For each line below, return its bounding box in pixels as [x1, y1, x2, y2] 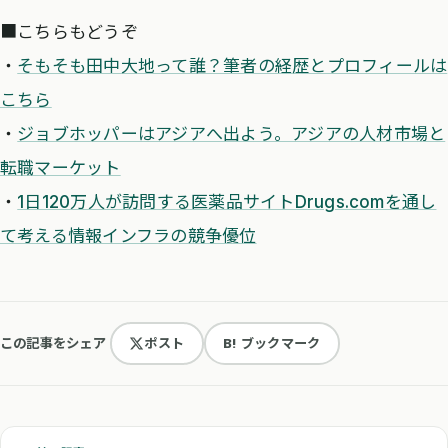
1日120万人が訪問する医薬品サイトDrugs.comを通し [17, 191, 437, 212]
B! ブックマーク [223, 335, 321, 351]
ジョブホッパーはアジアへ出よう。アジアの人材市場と [17, 123, 446, 144]
